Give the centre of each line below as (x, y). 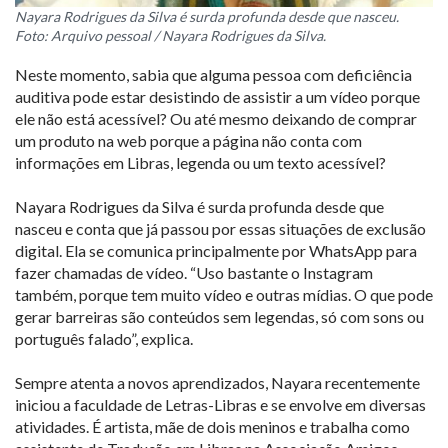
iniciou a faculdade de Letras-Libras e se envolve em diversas (220, 405)
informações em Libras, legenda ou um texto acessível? (202, 163)
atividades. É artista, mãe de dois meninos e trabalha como (212, 427)
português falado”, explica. (105, 339)
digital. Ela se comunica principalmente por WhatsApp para (216, 251)
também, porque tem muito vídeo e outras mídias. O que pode (224, 295)
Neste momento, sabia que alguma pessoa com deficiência (213, 75)
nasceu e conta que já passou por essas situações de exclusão (220, 229)
